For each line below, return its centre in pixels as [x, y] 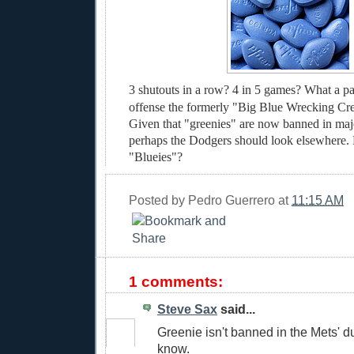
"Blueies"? [156, 157]
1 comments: [176, 282]
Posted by [158, 200]
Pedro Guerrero [232, 200]
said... [236, 309]
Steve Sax [187, 309]
